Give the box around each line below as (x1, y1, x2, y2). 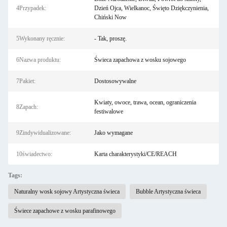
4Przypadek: (16, 5, 46, 12)
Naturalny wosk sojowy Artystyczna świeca (14, 188, 120, 195)
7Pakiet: (16, 78, 35, 85)
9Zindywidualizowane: (16, 129, 71, 136)
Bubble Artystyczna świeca (136, 188, 201, 195)
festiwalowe (94, 108, 123, 115)
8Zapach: (16, 103, 38, 110)
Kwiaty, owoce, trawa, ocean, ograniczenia (94, 99, 196, 106)
